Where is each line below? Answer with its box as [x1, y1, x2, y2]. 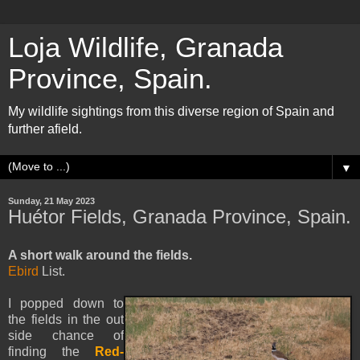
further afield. [8, 122, 82, 136]
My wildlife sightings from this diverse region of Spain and [8, 104, 334, 118]
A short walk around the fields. [8, 247, 192, 262]
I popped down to [8, 296, 124, 310]
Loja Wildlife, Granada [8, 32, 283, 63]
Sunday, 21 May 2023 [8, 196, 95, 206]
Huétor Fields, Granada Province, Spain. [8, 206, 351, 227]
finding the [8, 344, 95, 358]
